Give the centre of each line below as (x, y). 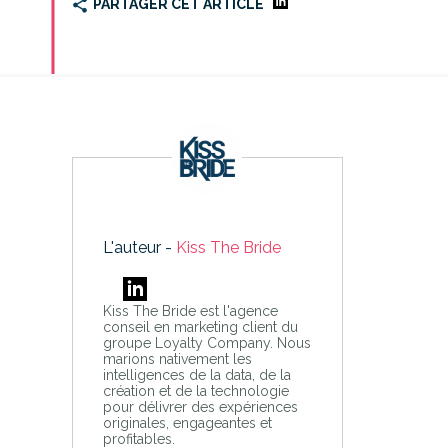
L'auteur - (139, 248)
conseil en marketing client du (200, 327)
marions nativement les (177, 359)
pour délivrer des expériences (200, 407)
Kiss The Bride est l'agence (190, 311)
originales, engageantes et (187, 423)
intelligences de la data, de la (196, 375)
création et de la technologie (195, 391)
